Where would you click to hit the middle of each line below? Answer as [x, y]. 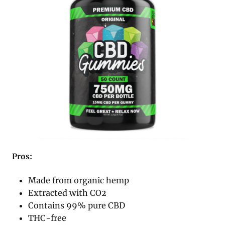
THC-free [47, 218]
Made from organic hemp [79, 180]
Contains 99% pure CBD [77, 205]
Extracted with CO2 [68, 193]
